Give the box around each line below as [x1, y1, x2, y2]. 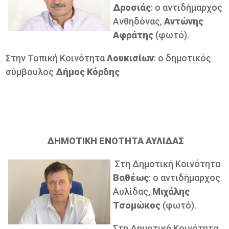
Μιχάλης [152, 186, 190, 197]
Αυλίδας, [113, 186, 153, 197]
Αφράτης [113, 29, 156, 40]
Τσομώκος [113, 199, 163, 211]
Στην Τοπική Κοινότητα [6, 52, 107, 63]
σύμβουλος [6, 66, 56, 77]
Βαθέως [113, 172, 149, 183]
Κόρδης [87, 66, 120, 77]
